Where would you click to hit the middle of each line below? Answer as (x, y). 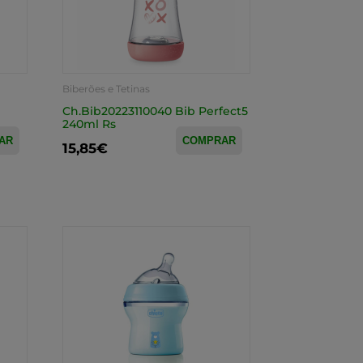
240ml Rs (89, 124)
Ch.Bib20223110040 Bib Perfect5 (155, 111)
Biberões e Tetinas (106, 89)
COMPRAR (209, 141)
